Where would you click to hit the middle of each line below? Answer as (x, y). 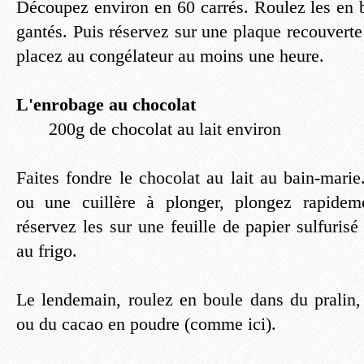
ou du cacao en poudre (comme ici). (146, 324)
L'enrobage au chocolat (106, 104)
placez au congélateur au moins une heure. (170, 56)
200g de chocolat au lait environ (165, 129)
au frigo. (47, 251)
